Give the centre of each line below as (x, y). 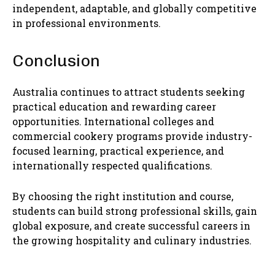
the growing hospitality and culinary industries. (132, 241)
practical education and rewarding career (114, 107)
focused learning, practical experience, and (118, 151)
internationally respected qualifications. (112, 166)
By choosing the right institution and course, (123, 196)
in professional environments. (87, 23)
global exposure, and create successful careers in (131, 226)
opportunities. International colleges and (113, 122)
